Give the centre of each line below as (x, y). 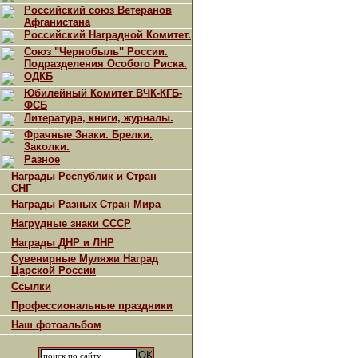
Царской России (54, 270)
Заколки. (47, 147)
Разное (42, 159)
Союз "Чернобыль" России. (96, 52)
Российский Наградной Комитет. (107, 35)
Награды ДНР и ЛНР (63, 243)
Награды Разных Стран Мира (86, 204)
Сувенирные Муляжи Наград (85, 259)
